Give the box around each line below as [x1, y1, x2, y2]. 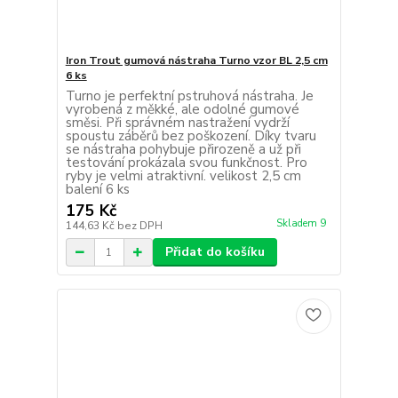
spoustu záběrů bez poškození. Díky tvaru [65, 127, 316, 146]
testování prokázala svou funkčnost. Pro [65, 154, 307, 172]
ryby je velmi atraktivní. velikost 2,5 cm [65, 167, 301, 186]
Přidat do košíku [164, 243, 265, 261]
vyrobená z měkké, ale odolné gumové [65, 100, 299, 119]
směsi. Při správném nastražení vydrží [65, 114, 290, 132]
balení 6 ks [65, 180, 130, 199]
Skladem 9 [275, 217, 329, 231]
